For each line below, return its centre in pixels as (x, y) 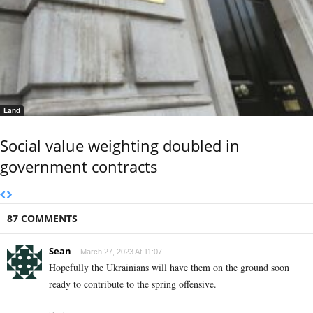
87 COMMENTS (42, 219)
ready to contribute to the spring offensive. (133, 284)
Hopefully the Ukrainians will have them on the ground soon (169, 268)
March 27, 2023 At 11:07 (121, 252)
